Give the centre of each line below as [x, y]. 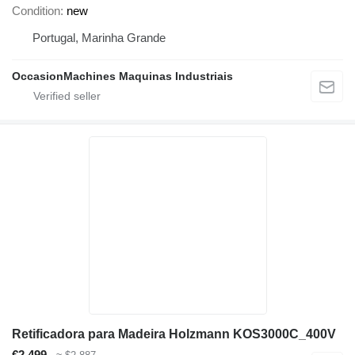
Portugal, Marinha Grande [99, 37]
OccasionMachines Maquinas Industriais [122, 76]
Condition [36, 10]
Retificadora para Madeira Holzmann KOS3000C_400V [174, 334]
